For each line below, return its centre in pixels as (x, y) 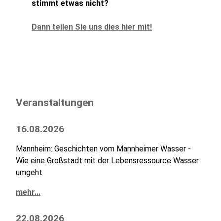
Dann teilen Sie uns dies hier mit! (92, 27)
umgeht (29, 173)
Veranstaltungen (55, 102)
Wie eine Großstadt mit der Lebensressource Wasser (107, 161)
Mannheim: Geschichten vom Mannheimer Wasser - (103, 149)
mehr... (28, 192)
